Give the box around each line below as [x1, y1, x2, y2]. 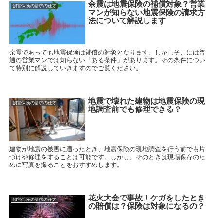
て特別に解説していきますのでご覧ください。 [9, 64, 143, 72]
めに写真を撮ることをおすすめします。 [9, 161, 124, 168]
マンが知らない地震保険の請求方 [88, 8, 205, 17]
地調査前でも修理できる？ [88, 105, 182, 114]
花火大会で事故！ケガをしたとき [88, 193, 205, 202]
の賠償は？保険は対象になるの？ [88, 201, 205, 210]
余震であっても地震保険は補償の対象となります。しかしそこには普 [9, 48, 206, 56]
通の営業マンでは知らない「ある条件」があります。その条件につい [9, 56, 206, 64]
